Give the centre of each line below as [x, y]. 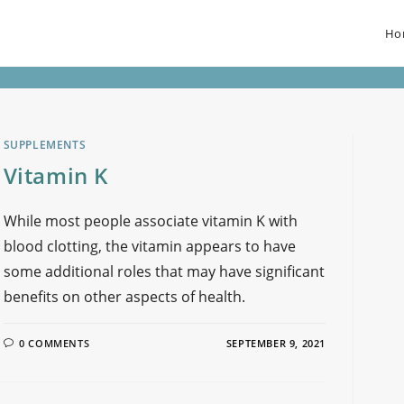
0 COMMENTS [55, 343]
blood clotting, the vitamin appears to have [149, 246]
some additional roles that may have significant [164, 271]
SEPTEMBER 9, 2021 [275, 343]
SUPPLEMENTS [45, 145]
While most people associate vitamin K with [150, 221]
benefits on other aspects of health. [124, 297]
